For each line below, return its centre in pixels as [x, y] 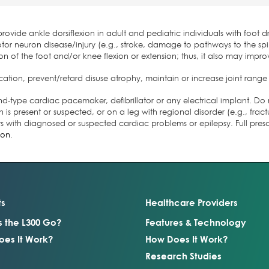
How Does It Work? [186, 239]
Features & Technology [196, 222]
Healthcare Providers [192, 203]
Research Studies [183, 256]
